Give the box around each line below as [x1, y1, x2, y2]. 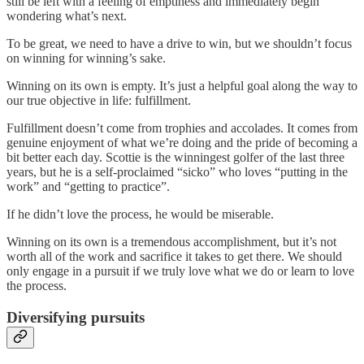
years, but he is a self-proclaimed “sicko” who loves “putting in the [6, 164, 348, 179]
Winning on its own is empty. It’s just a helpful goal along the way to [6, 78, 357, 93]
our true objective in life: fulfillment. [6, 93, 191, 107]
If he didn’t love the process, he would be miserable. [6, 206, 274, 221]
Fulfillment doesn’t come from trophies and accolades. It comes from [6, 120, 357, 135]
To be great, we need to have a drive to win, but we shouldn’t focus [6, 36, 352, 50]
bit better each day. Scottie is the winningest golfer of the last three [6, 149, 344, 164]
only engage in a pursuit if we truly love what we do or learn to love [6, 263, 354, 278]
